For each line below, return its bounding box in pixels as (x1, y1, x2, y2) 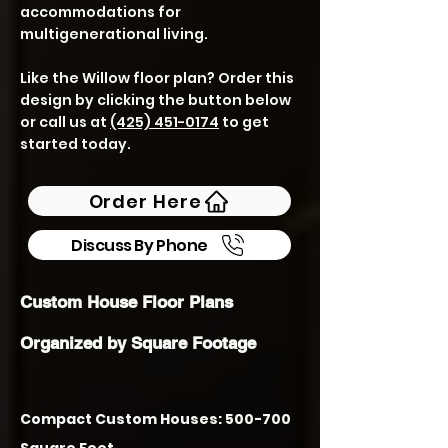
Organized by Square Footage (20, 333, 256, 353)
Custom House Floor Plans (20, 292, 233, 312)
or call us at (20, 112, 110, 132)
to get (219, 112, 269, 132)
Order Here (88, 188, 202, 214)
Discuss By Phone (71, 233, 208, 257)
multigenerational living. (20, 24, 208, 44)
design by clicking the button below (20, 90, 291, 110)
